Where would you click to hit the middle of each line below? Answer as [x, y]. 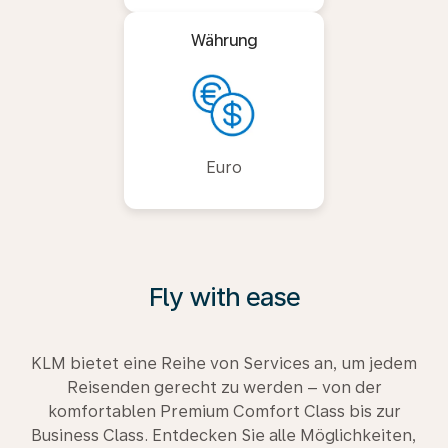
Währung [224, 40]
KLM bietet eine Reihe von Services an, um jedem [224, 363]
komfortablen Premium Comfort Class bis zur [224, 411]
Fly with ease [224, 296]
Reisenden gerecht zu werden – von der [224, 387]
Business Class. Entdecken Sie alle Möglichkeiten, [224, 435]
